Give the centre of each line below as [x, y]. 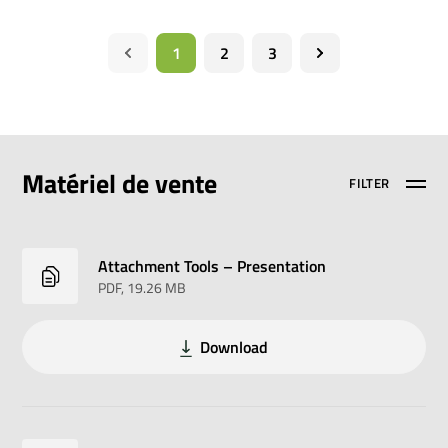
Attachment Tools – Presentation [212, 265]
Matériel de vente [120, 184]
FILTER [369, 183]
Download [234, 347]
